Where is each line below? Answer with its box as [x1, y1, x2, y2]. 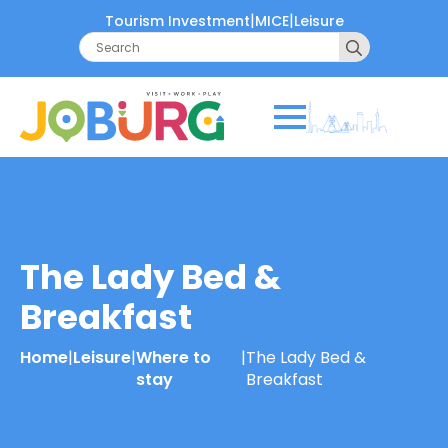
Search [366, 31, 423, 54]
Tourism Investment [104, 10, 250, 31]
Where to [136, 346, 211, 369]
